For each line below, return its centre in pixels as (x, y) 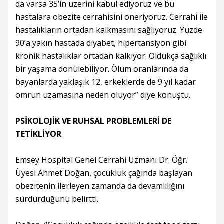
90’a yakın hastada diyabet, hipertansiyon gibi (101, 43)
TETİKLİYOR (38, 134)
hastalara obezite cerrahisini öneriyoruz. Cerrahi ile (112, 17)
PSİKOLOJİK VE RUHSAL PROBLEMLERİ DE (93, 121)
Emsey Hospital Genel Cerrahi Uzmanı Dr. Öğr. (101, 160)
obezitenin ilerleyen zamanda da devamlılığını (100, 186)
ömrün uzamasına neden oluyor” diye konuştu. (103, 95)
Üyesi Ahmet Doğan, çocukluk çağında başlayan (104, 173)
